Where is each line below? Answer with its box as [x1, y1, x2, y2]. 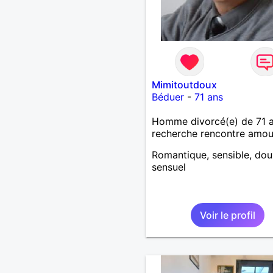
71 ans [194, 90, 223, 103]
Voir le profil [199, 208, 255, 221]
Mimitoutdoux [151, 78, 217, 91]
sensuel [151, 160, 186, 173]
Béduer [151, 90, 184, 103]
